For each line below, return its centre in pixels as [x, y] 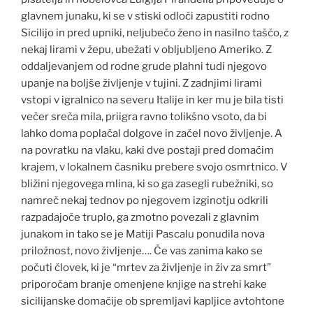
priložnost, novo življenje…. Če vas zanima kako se [142, 250]
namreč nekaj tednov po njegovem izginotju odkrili [145, 200]
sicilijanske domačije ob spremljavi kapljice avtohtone [153, 301]
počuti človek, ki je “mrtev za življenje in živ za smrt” [146, 267]
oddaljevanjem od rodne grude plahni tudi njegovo [144, 66]
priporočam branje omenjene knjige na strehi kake [144, 284]
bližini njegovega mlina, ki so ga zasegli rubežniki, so [147, 183]
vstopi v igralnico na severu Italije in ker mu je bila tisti [152, 100]
